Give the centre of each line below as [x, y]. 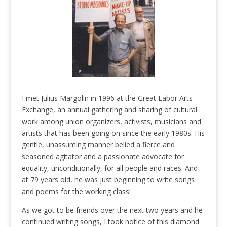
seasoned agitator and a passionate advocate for [103, 157]
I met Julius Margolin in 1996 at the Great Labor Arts [107, 98]
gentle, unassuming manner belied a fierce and [98, 145]
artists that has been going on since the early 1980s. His [113, 133]
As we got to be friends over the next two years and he [112, 210]
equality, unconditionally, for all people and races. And [109, 168]
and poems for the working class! [76, 192]
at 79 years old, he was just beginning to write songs [108, 180]
